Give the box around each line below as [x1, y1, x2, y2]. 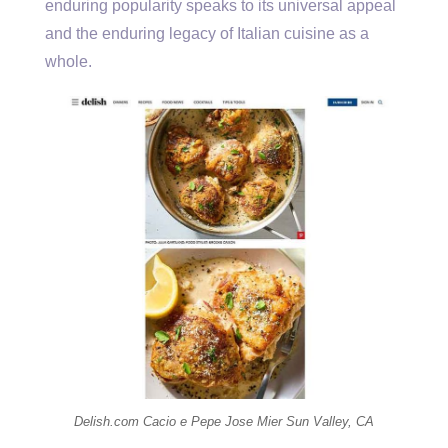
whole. [45, 53, 92, 70]
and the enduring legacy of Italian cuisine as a [45, 25, 369, 42]
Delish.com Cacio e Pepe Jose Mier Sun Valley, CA [74, 413, 374, 429]
